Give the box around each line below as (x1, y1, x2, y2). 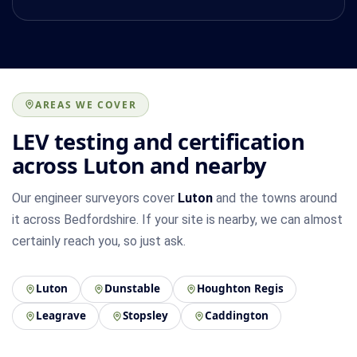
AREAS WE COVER (35, 97, 137, 112)
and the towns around (213, 190, 337, 206)
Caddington (205, 308, 269, 324)
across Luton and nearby (12, 150, 266, 180)
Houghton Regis (197, 281, 284, 296)
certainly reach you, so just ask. (12, 233, 186, 249)
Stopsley (123, 308, 168, 324)
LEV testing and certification (12, 126, 305, 156)
